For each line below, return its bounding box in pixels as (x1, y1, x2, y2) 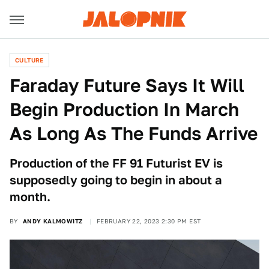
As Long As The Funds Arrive (10, 122, 258, 144)
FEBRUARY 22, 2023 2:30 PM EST (96, 217, 201, 225)
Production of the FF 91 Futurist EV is (10, 156, 223, 171)
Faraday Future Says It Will (10, 74, 244, 96)
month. (10, 190, 50, 204)
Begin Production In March (10, 98, 239, 120)
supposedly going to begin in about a (10, 173, 222, 187)
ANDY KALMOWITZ (22, 217, 83, 225)
